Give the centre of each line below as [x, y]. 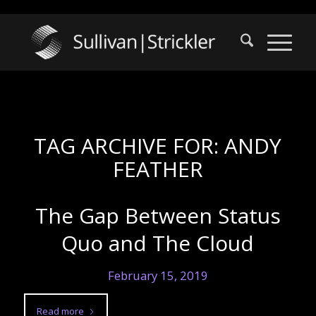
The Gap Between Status [158, 215]
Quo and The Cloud [158, 243]
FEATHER [158, 169]
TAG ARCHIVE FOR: [129, 146]
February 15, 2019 [158, 275]
